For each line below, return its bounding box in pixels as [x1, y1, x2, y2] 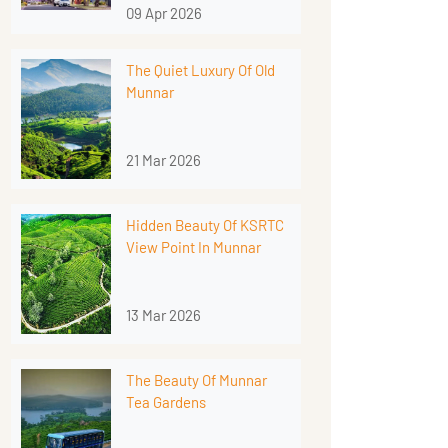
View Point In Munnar [126, 238, 261, 257]
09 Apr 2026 [126, 4, 202, 23]
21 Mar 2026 [126, 151, 201, 170]
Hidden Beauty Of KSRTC [126, 216, 284, 235]
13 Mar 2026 [126, 306, 201, 325]
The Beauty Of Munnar [126, 371, 267, 390]
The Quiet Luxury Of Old [126, 61, 275, 80]
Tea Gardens [126, 393, 206, 412]
